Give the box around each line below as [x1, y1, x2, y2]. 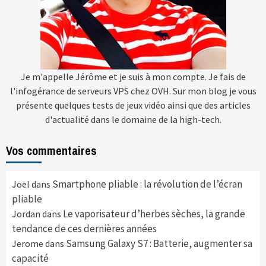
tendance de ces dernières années [12, 222, 157, 235]
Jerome [12, 237, 43, 249]
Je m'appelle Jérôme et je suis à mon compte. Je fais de [20, 71, 246, 83]
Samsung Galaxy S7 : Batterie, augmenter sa [66, 237, 252, 250]
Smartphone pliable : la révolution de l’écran [52, 178, 242, 191]
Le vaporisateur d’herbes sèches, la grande [63, 207, 245, 220]
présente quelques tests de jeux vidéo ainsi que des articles [15, 99, 251, 111]
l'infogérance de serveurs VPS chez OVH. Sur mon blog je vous [9, 85, 256, 97]
